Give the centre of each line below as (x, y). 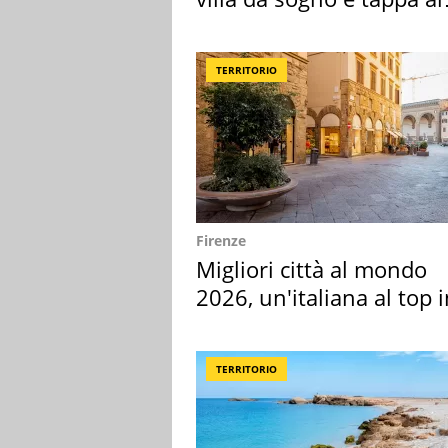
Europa (232, 325)
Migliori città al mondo (311, 269)
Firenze (221, 240)
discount (240, 26)
